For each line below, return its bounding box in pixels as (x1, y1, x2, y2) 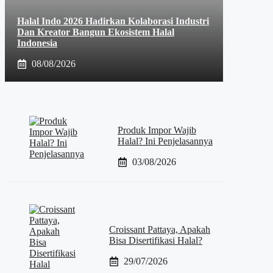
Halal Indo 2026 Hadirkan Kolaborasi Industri (17, 16, 209, 27)
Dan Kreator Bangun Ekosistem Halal (17, 27, 174, 38)
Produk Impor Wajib (118, 124, 196, 135)
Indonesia (17, 38, 57, 49)
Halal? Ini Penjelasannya (118, 135, 213, 146)
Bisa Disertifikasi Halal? (109, 235, 202, 246)
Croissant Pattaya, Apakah (109, 224, 210, 235)
